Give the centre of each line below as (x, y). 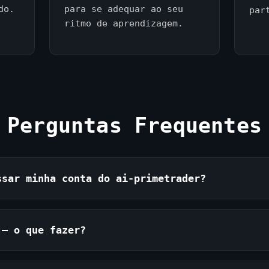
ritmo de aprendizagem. (124, 23)
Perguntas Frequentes (134, 125)
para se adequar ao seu (124, 9)
